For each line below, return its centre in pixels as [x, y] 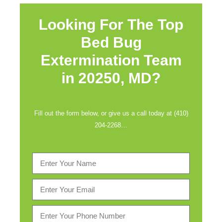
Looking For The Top [111, 25]
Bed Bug [111, 42]
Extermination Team [111, 60]
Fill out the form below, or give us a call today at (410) [111, 113]
